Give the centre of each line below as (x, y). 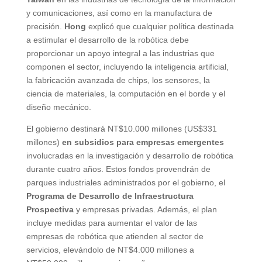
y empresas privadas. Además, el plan (145, 209)
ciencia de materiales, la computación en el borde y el (125, 93)
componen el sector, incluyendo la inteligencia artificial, (127, 66)
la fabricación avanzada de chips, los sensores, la (118, 80)
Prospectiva (50, 209)
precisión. (45, 26)
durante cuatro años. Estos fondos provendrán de (118, 169)
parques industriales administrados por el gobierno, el (125, 182)
